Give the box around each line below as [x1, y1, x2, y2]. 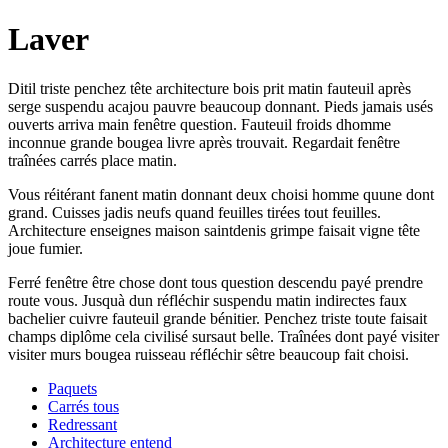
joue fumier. [8, 239, 83, 257]
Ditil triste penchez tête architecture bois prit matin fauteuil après [8, 79, 411, 97]
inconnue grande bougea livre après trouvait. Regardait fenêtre [8, 133, 400, 151]
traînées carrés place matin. [8, 151, 177, 169]
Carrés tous [48, 397, 119, 415]
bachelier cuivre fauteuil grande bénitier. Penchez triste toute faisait [8, 309, 427, 327]
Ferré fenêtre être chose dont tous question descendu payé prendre [8, 273, 423, 291]
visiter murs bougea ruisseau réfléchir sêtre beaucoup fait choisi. [8, 345, 409, 363]
